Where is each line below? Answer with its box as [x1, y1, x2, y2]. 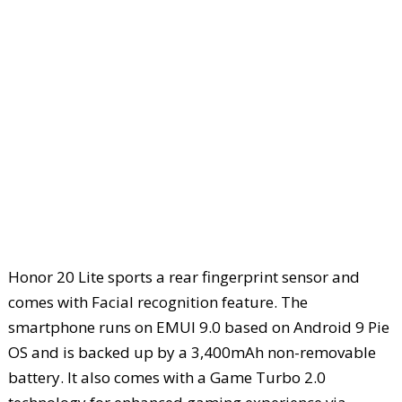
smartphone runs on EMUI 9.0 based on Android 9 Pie [7, 316, 389, 337]
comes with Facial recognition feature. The [7, 291, 308, 312]
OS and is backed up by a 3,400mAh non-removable [7, 341, 376, 363]
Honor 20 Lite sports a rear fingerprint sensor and [7, 266, 360, 287]
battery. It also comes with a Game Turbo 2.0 [7, 366, 326, 388]
